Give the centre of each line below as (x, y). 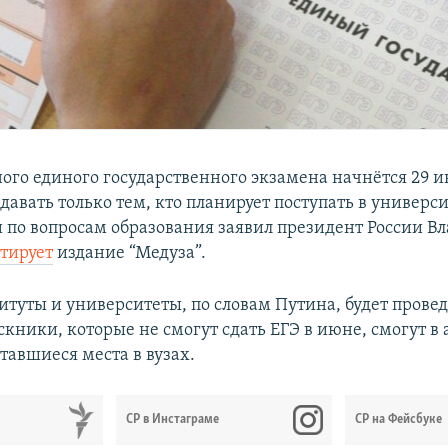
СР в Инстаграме (173, 419)
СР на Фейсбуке (399, 419)
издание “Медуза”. (130, 253)
